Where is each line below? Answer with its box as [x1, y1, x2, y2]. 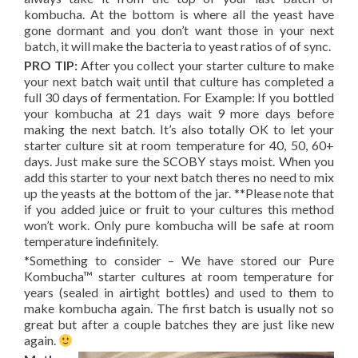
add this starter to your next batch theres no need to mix [24, 169, 334, 185]
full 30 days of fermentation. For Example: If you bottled [24, 89, 334, 105]
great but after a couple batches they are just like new [24, 316, 334, 332]
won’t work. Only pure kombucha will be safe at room [24, 217, 334, 233]
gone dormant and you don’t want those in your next [24, 22, 334, 38]
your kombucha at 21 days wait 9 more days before [24, 105, 334, 121]
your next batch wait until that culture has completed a [24, 74, 334, 89]
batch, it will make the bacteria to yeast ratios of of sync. [24, 38, 331, 54]
